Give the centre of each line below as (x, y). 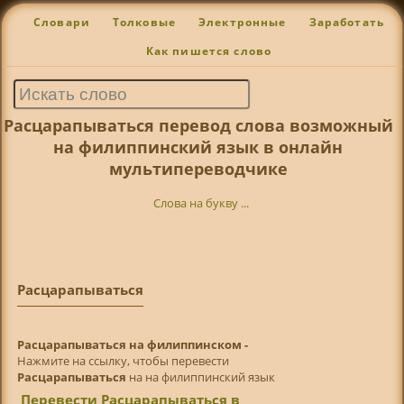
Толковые (144, 23)
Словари (61, 23)
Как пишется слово (209, 51)
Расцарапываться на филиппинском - (132, 344)
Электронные (242, 23)
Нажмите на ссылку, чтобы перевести (123, 360)
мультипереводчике (198, 168)
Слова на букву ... (202, 203)
